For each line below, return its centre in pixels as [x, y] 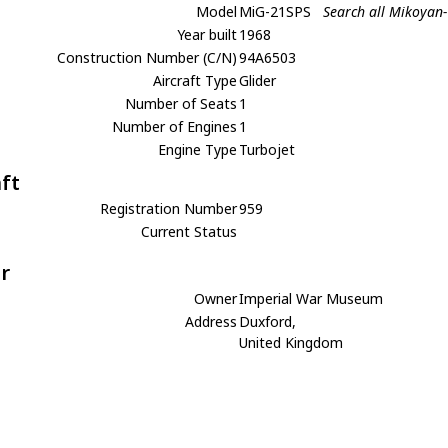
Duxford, [268, 321]
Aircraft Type [195, 80]
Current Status [189, 231]
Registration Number [169, 208]
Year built [207, 34]
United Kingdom [291, 342]
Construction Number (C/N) [147, 57]
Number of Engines [175, 126]
